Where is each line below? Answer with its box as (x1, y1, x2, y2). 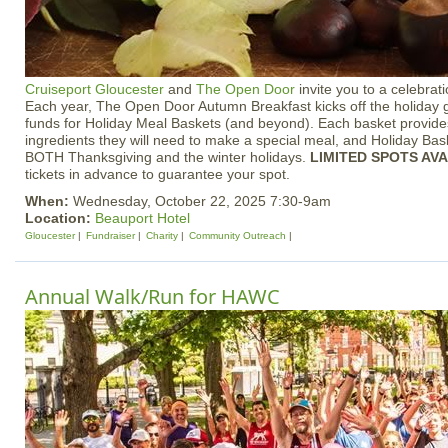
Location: (25, 210, 95, 226)
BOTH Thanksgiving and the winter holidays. (25, 149, 310, 165)
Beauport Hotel (95, 210, 190, 226)
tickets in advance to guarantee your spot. (25, 166, 290, 182)
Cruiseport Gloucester (25, 81, 164, 97)
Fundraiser (86, 230, 135, 241)
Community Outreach (189, 230, 286, 241)
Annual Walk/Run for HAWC (25, 283, 280, 310)
